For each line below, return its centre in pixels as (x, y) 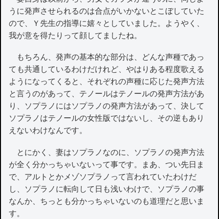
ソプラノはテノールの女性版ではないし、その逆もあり (107, 118)
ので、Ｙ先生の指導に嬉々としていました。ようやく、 (107, 23)
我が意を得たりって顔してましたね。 (76, 36)
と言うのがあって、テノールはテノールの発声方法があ (107, 94)
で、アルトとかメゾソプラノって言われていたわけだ (103, 176)
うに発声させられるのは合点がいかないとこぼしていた (107, 11)
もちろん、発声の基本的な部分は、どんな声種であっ (107, 57)
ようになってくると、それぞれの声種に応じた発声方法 (107, 82)
